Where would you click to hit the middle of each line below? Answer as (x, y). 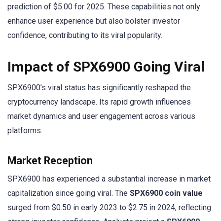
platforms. (25, 131)
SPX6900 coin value (166, 193)
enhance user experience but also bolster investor (94, 21)
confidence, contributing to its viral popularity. (85, 36)
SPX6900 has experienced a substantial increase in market (109, 179)
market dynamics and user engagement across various (101, 116)
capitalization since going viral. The (69, 193)
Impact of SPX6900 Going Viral (106, 67)
